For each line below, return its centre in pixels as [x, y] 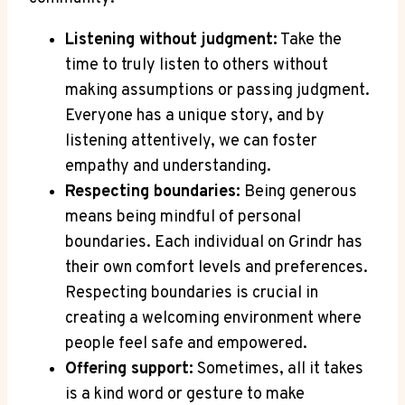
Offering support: [129, 370]
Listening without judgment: [171, 41]
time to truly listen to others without [197, 66]
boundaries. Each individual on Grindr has [214, 243]
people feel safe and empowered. [186, 344]
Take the [310, 41]
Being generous [299, 193]
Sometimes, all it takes [278, 370]
